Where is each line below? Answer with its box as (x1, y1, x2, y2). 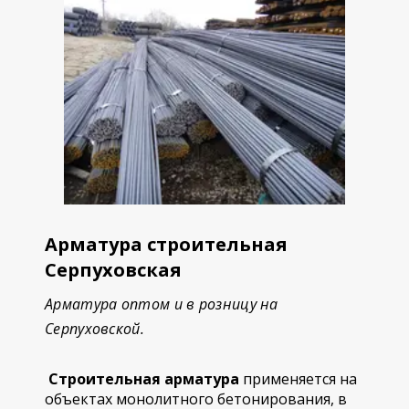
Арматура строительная (45, 232, 288, 257)
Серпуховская (45, 257, 182, 282)
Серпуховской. (45, 319, 144, 339)
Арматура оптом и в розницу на (45, 294, 278, 314)
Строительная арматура (45, 369, 239, 389)
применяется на (239, 369, 357, 389)
